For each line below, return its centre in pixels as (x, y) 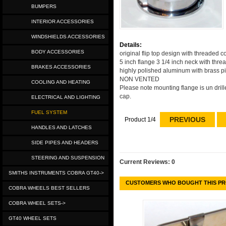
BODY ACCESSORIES (55, 52)
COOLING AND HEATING (58, 82)
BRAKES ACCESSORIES (58, 67)
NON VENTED (139, 79)
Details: (131, 45)
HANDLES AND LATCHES (59, 127)
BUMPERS (41, 6)
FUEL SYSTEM (46, 112)
